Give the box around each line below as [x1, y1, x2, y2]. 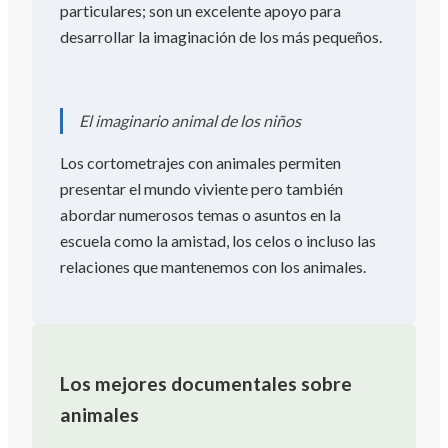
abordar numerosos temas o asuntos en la [60, 205, 341, 225]
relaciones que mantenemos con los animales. [60, 257, 366, 277]
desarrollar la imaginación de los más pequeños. [60, 27, 382, 47]
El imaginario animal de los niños [79, 111, 301, 131]
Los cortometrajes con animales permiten [60, 153, 341, 173]
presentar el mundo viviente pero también [60, 179, 343, 199]
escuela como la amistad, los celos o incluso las [60, 231, 376, 251]
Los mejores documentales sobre [60, 372, 352, 396]
